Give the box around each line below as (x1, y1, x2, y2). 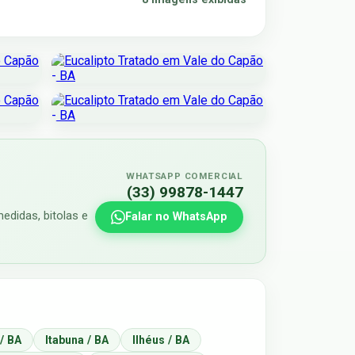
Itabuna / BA (45, 334, 109, 347)
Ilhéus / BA (132, 334, 189, 347)
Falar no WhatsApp (125, 210, 227, 224)
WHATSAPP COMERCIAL (126, 170, 243, 181)
